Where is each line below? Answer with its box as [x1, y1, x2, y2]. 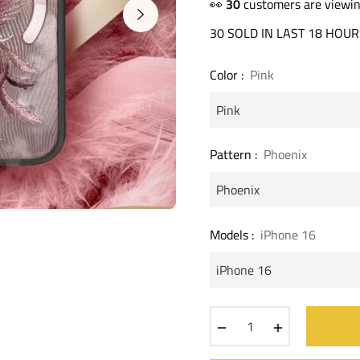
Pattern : [210, 145, 260, 165]
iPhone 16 [260, 224, 316, 244]
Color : [210, 65, 247, 85]
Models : [210, 224, 257, 244]
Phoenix [264, 145, 307, 165]
